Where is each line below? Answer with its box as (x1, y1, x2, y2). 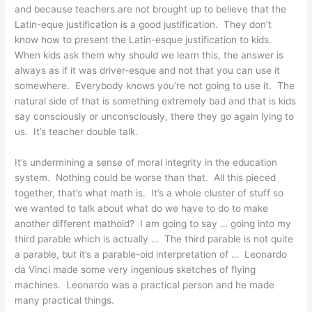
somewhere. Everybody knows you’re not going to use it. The (15, 79, 295, 91)
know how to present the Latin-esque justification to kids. (15, 33, 275, 45)
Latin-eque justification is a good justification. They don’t (15, 18, 272, 30)
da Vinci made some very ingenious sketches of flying (15, 263, 256, 275)
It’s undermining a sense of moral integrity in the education (15, 156, 278, 168)
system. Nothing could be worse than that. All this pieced (15, 171, 276, 183)
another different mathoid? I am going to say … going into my (15, 217, 292, 229)
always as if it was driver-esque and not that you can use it (15, 64, 281, 76)
